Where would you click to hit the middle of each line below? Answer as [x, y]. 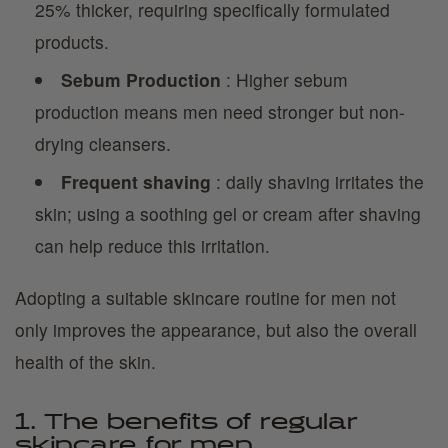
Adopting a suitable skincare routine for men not [205, 297]
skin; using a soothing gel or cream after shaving [228, 213]
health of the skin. [85, 361]
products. [72, 41]
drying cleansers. [103, 143]
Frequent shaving [135, 181]
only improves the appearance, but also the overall [216, 329]
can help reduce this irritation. [152, 245]
